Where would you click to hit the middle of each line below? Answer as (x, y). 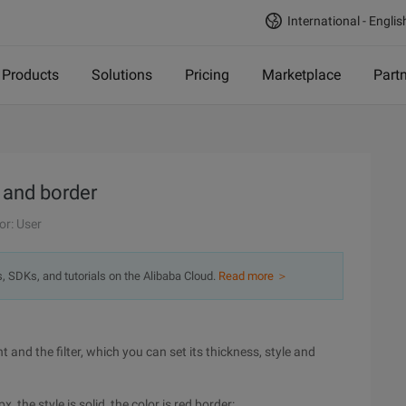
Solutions (122, 75)
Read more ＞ (253, 276)
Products (30, 75)
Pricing (207, 75)
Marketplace (301, 75)
